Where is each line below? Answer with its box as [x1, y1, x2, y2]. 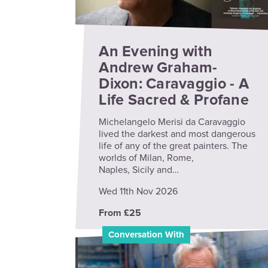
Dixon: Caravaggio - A [99, 77, 249, 92]
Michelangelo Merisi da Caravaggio [99, 117, 246, 127]
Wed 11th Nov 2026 [99, 186, 178, 196]
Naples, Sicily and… [99, 165, 179, 175]
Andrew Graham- [99, 60, 217, 76]
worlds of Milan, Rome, [99, 153, 194, 163]
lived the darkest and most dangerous [99, 129, 256, 139]
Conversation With [108, 230, 184, 240]
